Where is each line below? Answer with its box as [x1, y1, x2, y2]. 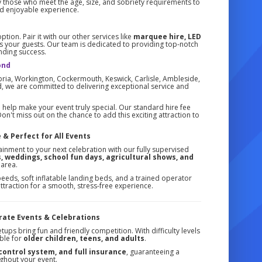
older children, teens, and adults [23, 233, 145, 243]
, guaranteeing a [126, 246, 180, 257]
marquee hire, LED [133, 31, 201, 42]
